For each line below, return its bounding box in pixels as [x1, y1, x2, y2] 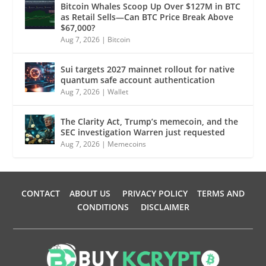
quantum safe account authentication [61, 74, 216, 86]
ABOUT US [69, 188, 110, 199]
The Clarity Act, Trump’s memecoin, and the [61, 116, 239, 128]
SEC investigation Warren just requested [61, 126, 226, 138]
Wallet [107, 87, 129, 97]
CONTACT [21, 188, 60, 199]
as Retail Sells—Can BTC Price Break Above [61, 11, 234, 23]
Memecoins [107, 139, 147, 150]
